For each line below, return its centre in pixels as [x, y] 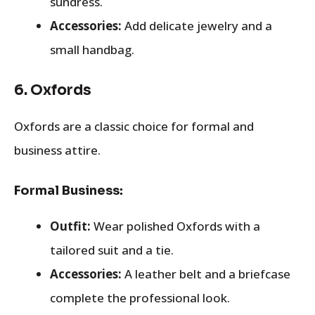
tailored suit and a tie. [112, 250]
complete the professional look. [140, 297]
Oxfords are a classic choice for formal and [134, 126]
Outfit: [70, 226]
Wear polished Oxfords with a [175, 226]
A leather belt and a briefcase [206, 274]
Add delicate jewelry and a [197, 25]
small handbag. [92, 49]
